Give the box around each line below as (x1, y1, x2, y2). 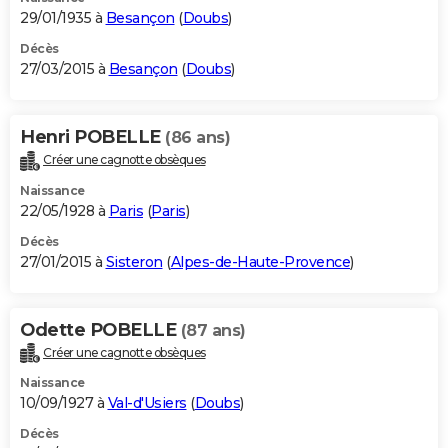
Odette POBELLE (20, 318, 181, 341)
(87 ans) (180, 320, 246, 340)
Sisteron (105, 252, 163, 271)
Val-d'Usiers (107, 394, 187, 413)
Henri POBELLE (20, 125, 165, 148)
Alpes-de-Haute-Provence (170, 252, 350, 271)
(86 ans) (165, 127, 230, 147)
